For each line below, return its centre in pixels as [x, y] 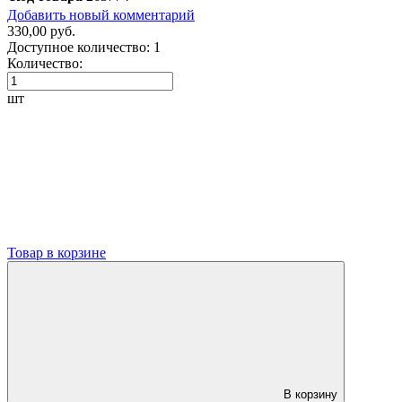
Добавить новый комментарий [101, 14]
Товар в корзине [57, 252]
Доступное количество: [79, 47]
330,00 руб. [41, 31]
